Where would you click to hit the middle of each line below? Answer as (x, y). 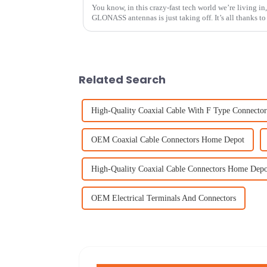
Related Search (122, 79)
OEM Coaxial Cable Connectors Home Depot (168, 139)
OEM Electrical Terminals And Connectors (164, 198)
